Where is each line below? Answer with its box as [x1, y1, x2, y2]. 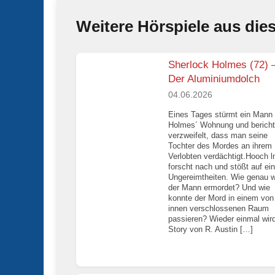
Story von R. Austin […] [168, 224, 253, 234]
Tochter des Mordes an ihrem [168, 141, 272, 150]
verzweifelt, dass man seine [168, 130, 268, 140]
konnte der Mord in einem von [168, 193, 274, 203]
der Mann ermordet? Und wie [168, 182, 270, 192]
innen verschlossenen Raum [168, 203, 269, 213]
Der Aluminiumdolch [168, 73, 260, 85]
